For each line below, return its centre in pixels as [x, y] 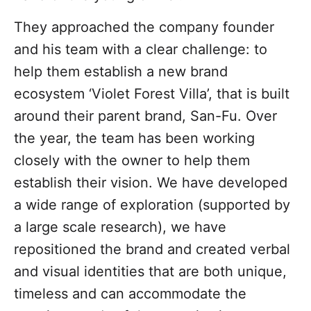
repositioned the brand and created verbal [152, 250]
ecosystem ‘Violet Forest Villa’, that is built [152, 94]
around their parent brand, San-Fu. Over [145, 116]
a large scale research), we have [120, 227]
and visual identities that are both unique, [150, 272]
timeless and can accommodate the [130, 294]
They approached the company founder [144, 27]
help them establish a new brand [121, 72]
